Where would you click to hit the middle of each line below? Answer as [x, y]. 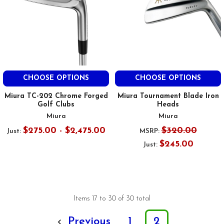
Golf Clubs [56, 105]
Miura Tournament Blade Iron [168, 96]
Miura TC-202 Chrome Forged [56, 96]
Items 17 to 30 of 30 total [112, 199]
